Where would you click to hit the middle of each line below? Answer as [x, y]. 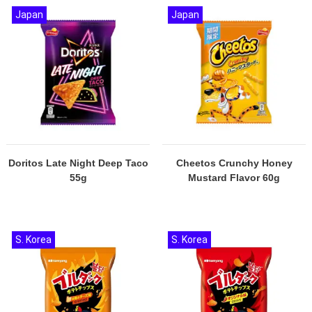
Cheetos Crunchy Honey [234, 163]
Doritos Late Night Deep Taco [78, 163]
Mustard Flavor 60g [234, 178]
